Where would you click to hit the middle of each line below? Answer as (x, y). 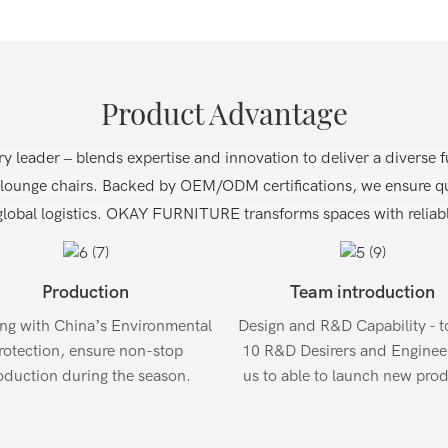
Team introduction (362, 293)
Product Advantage (224, 113)
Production (85, 293)
